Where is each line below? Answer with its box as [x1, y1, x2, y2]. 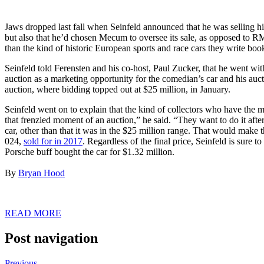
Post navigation [5, 230, 98, 246]
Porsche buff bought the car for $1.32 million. [5, 147, 177, 157]
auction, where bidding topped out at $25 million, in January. [5, 84, 230, 94]
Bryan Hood [18, 168, 65, 178]
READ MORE [5, 208, 61, 218]
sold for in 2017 [24, 136, 82, 146]
